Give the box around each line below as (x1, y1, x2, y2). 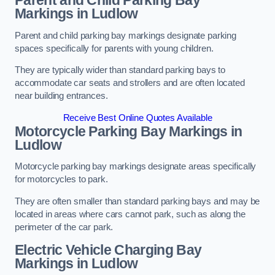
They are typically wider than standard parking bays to (15, 65, 226, 76)
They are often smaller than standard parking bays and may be (15, 196, 260, 206)
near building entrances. (15, 91, 108, 101)
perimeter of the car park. (15, 222, 114, 232)
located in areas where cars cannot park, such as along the (15, 209, 246, 219)
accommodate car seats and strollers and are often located (15, 78, 245, 88)
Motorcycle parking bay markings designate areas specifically (15, 161, 257, 172)
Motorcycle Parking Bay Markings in (15, 123, 242, 139)
